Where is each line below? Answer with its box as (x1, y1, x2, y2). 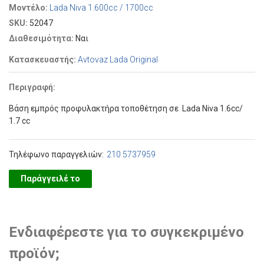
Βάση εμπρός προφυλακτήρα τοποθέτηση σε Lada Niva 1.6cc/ (9, 104, 243, 113)
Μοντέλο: (9, 3, 49, 12)
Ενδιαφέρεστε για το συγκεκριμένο (9, 224, 244, 240)
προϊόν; (9, 245, 60, 262)
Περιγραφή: (9, 82, 57, 92)
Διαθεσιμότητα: (9, 34, 75, 43)
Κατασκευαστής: (9, 55, 78, 64)
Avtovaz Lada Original (78, 55, 158, 64)
